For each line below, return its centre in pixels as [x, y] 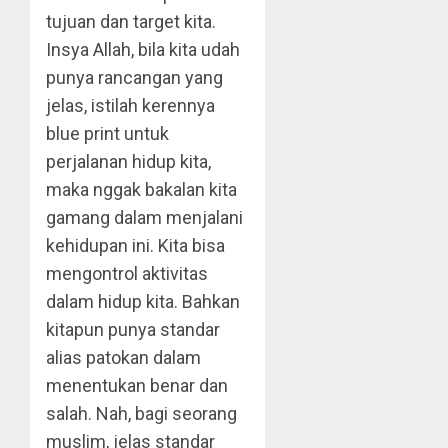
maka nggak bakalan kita [141, 189]
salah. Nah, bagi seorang [141, 413]
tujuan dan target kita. [131, 21]
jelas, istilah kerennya [130, 105]
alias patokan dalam [123, 357]
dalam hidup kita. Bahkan [143, 301]
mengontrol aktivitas [127, 273]
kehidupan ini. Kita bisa [135, 245]
